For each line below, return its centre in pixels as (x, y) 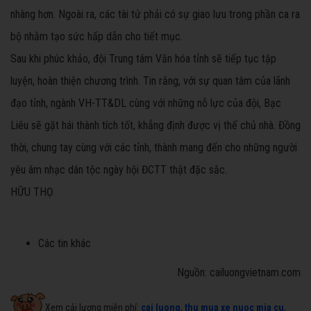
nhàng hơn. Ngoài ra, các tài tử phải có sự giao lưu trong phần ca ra (155, 15)
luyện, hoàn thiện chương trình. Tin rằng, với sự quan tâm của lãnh (150, 81)
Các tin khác (65, 244)
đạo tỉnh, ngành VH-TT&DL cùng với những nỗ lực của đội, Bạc (146, 103)
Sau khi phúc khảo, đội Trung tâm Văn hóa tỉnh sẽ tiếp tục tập (143, 59)
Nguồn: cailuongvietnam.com (239, 273)
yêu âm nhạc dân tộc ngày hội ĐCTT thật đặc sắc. (119, 170)
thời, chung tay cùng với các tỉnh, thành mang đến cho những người (154, 148)
